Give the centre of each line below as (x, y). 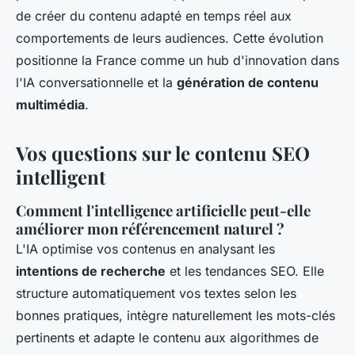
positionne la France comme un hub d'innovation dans (177, 61)
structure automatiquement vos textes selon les (156, 294)
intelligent (61, 177)
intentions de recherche (91, 271)
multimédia (50, 105)
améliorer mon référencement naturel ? (150, 229)
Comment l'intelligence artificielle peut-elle (163, 211)
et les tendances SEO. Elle (245, 271)
